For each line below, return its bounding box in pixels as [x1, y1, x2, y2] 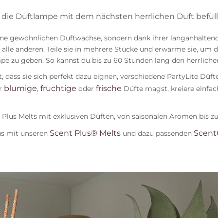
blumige [3, 83, 37, 93]
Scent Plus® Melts [49, 128, 121, 138]
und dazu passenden [122, 128, 192, 138]
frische [95, 83, 122, 93]
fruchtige [40, 83, 76, 93]
